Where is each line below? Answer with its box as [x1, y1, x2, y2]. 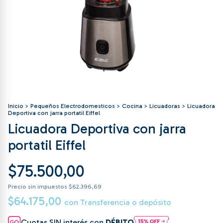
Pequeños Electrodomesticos [30, 103, 115, 110]
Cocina [122, 103, 142, 110]
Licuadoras [149, 103, 180, 110]
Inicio [8, 103, 23, 110]
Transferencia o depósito [80, 198, 171, 207]
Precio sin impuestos [8, 183, 69, 190]
